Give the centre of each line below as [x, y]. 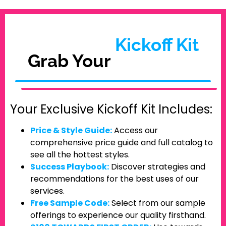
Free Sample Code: [70, 203]
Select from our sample [157, 203]
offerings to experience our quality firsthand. [119, 215]
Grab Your [69, 61]
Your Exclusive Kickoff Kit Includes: [111, 109]
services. [47, 191]
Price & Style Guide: [71, 130]
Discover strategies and [157, 166]
